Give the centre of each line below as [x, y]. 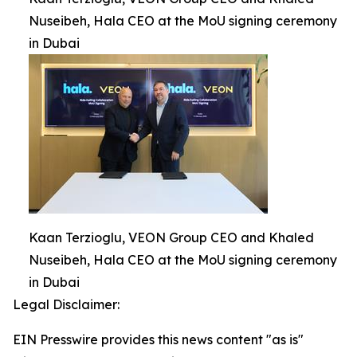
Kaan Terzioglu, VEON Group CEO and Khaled [171, 237]
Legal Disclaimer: [66, 304]
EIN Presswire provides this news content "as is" [158, 339]
